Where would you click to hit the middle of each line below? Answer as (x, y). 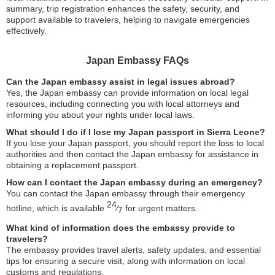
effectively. (26, 31)
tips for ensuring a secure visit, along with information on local (126, 261)
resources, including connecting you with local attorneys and (123, 104)
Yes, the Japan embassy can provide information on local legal (127, 93)
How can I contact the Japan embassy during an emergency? (134, 183)
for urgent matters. (160, 208)
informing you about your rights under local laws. (100, 115)
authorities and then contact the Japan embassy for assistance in (132, 154)
